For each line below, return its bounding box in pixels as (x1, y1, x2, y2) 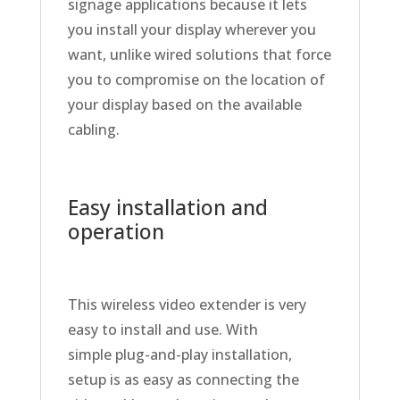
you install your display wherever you (67, 20, 316, 40)
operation (67, 217, 164, 246)
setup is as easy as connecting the (67, 370, 299, 390)
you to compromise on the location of (67, 70, 325, 90)
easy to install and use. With (67, 320, 258, 340)
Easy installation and (67, 193, 268, 222)
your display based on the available (67, 95, 302, 115)
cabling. (67, 120, 120, 140)
